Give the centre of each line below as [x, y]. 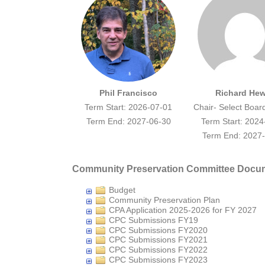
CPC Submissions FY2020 [158, 230]
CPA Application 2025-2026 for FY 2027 [183, 210]
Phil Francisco [128, 93]
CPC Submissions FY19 [153, 220]
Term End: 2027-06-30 [128, 122]
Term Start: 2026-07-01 [128, 107]
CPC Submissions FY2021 [158, 240]
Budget [122, 190]
